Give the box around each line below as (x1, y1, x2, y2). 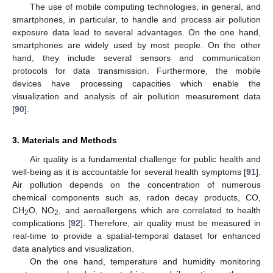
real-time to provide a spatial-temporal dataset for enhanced (12, 231, 261, 241)
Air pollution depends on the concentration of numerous (12, 180, 261, 190)
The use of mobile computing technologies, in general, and (29, 2, 261, 12)
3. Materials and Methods (12, 135, 117, 146)
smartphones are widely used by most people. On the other (12, 40, 261, 51)
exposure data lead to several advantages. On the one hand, (12, 27, 261, 38)
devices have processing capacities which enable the (12, 79, 261, 89)
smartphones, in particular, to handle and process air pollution (12, 15, 261, 25)
